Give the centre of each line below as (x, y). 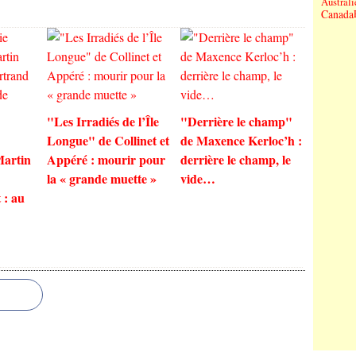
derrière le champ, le (235, 159)
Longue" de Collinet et (108, 140)
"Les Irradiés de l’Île (103, 121)
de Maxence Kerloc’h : (241, 140)
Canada (337, 14)
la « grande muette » (102, 178)
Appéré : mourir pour (106, 159)
